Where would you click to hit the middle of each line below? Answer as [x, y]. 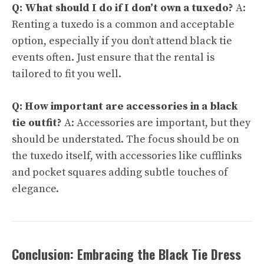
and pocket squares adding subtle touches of [120, 172]
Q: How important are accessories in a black [125, 106]
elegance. [35, 189]
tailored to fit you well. [67, 74]
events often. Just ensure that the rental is [113, 57]
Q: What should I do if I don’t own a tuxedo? [123, 8]
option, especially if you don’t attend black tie [122, 41]
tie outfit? [37, 123]
